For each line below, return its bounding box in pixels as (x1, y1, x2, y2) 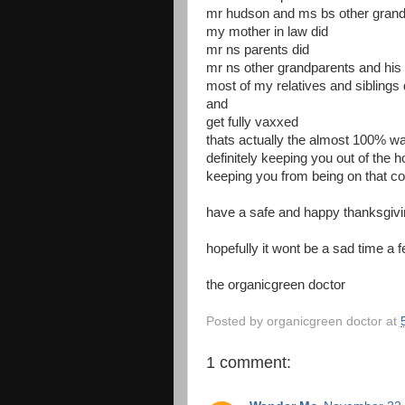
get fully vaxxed (206, 115, 298, 129)
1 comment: (206, 353, 291, 372)
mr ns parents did (206, 42, 309, 57)
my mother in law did (206, 24, 328, 39)
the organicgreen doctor (206, 278, 345, 292)
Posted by (206, 314, 267, 328)
